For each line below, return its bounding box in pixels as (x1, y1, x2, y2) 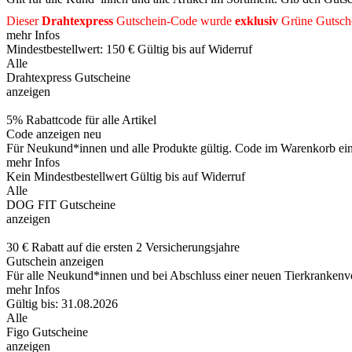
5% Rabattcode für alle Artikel (6, 112, 156, 126)
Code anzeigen (6, 126, 83, 141)
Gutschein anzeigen (6, 254, 104, 268)
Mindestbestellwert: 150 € (6, 42, 134, 56)
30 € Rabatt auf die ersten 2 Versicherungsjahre (6, 240, 240, 254)
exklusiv (235, 13, 281, 27)
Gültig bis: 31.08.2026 (6, 296, 118, 310)
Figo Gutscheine (6, 324, 88, 339)
